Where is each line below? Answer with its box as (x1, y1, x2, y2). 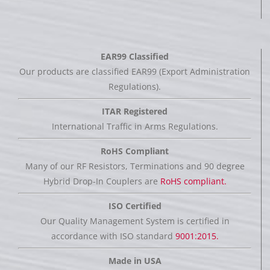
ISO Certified (108, 199, 162, 212)
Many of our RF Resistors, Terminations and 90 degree (25, 160, 245, 172)
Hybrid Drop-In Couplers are (43, 175, 160, 187)
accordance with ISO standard (51, 230, 175, 242)
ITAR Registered (102, 105, 168, 117)
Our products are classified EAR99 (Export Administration (19, 65, 250, 77)
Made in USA (108, 254, 162, 266)
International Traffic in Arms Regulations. (51, 120, 218, 132)
